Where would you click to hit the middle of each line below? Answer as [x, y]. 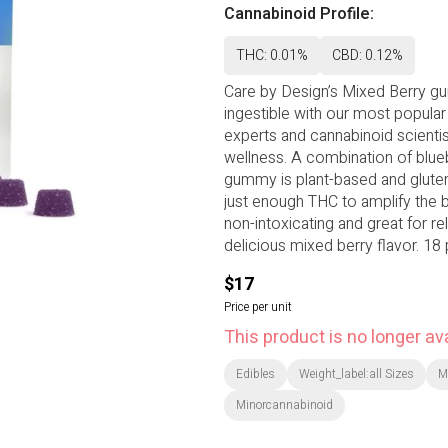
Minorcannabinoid [284, 405]
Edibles [255, 374]
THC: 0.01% [272, 55]
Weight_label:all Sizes [356, 374]
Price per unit [258, 307]
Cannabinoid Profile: [299, 14]
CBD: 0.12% [367, 55]
